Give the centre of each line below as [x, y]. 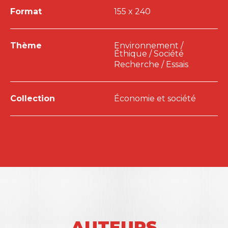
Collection [33, 99]
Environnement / [149, 46]
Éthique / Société [149, 54]
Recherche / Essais [151, 65]
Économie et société [155, 99]
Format [26, 12]
